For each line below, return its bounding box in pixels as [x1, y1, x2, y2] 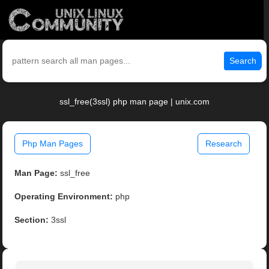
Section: [14, 215, 49, 225]
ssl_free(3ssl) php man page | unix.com [59, 97, 210, 107]
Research [205, 139, 242, 149]
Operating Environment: [14, 192, 113, 202]
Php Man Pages [22, 139, 83, 149]
